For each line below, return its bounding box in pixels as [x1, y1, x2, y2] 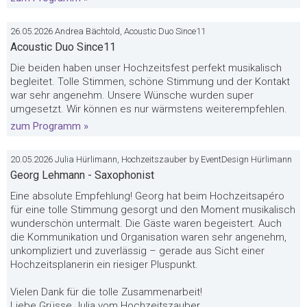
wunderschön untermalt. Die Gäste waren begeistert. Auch [10, 217, 282, 230]
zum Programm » [10, 120, 88, 132]
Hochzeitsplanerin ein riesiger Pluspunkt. [10, 258, 198, 271]
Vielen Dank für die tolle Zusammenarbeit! [10, 286, 202, 298]
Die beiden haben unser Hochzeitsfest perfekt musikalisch [10, 62, 282, 74]
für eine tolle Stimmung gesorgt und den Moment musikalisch [10, 204, 295, 216]
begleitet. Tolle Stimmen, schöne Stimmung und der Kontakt [10, 75, 290, 88]
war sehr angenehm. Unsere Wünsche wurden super [10, 89, 254, 101]
